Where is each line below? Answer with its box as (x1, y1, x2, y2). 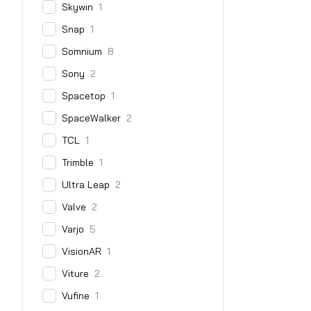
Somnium (62, 45, 102, 58)
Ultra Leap (62, 178, 110, 192)
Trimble (62, 156, 94, 169)
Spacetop (62, 90, 106, 103)
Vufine (62, 289, 90, 303)
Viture (62, 267, 89, 280)
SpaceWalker (62, 112, 121, 125)
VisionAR (62, 245, 101, 258)
